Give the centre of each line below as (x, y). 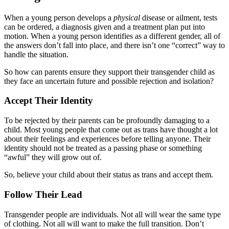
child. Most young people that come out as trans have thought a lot (111, 130)
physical (127, 17)
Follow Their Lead (43, 194)
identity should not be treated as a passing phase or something (103, 148)
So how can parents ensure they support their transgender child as (109, 72)
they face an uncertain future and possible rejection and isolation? (109, 81)
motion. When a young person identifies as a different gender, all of (112, 36)
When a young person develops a (59, 17)
